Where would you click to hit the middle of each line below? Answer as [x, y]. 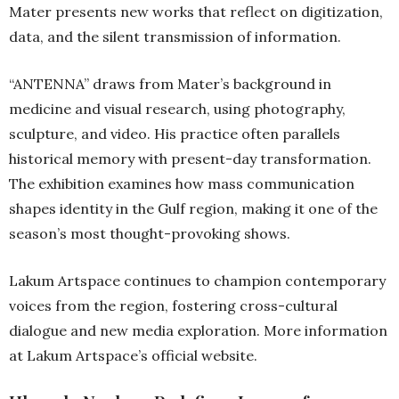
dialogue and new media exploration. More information [198, 331]
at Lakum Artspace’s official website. [133, 356]
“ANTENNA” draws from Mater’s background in [170, 84]
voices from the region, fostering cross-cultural [173, 306]
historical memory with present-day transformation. [190, 159]
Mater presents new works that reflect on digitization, [196, 12]
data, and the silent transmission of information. [175, 37]
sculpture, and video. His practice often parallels [175, 134]
